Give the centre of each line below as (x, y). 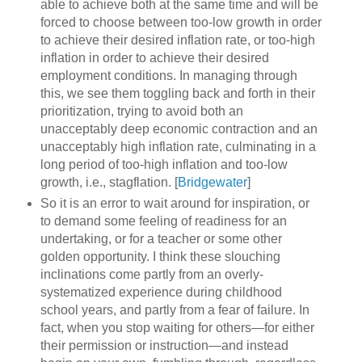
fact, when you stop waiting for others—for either (177, 327)
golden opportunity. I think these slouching (160, 256)
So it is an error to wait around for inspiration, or (175, 203)
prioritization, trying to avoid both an (141, 111)
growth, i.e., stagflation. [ (109, 182)
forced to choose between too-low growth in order (181, 22)
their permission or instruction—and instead (164, 345)
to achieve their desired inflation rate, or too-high (177, 40)
